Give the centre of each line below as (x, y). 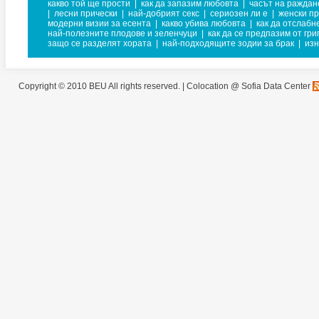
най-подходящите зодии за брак (228, 43)
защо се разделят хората (100, 43)
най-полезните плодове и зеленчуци (122, 33)
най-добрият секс (164, 14)
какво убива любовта (204, 23)
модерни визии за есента (99, 23)
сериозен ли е (239, 14)
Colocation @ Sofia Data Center (249, 86)
